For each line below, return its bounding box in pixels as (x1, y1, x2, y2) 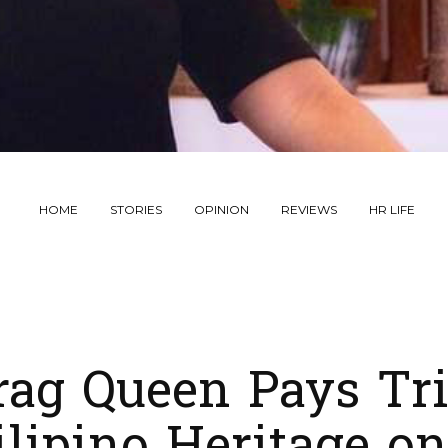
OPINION (194, 201, 250, 217)
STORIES (110, 201, 163, 217)
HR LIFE (369, 201, 416, 217)
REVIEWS (281, 201, 338, 217)
